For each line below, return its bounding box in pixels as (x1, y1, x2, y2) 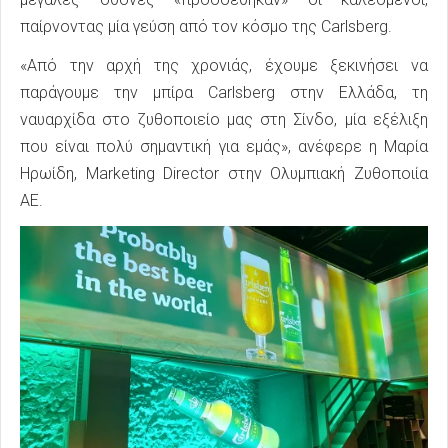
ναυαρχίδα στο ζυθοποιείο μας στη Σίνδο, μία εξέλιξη (20, 110, 428, 130)
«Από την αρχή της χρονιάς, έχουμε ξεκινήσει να (20, 56, 428, 76)
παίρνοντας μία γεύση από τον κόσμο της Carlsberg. (20, 17, 392, 37)
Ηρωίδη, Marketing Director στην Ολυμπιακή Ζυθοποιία (20, 164, 428, 184)
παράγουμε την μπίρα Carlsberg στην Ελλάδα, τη (20, 83, 428, 103)
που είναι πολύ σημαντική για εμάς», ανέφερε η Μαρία (20, 137, 428, 157)
